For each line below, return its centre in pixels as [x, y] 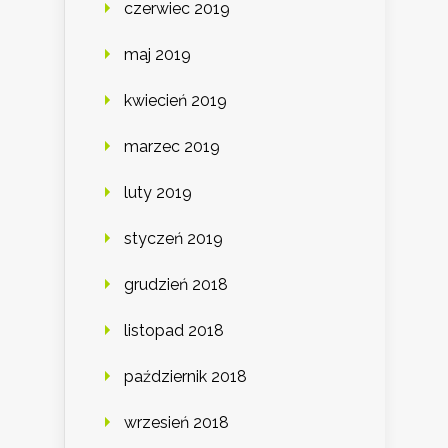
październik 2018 [185, 377]
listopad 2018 [174, 331]
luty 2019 [158, 193]
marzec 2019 [172, 147]
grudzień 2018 [176, 285]
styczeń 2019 [173, 239]
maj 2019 [157, 55]
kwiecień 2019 [175, 101]
